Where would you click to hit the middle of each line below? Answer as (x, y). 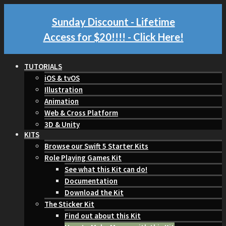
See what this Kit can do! (106, 169)
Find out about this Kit (103, 216)
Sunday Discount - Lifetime (113, 21)
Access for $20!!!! (84, 37)
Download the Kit (94, 192)
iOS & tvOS (62, 78)
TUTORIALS (43, 66)
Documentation (91, 181)
